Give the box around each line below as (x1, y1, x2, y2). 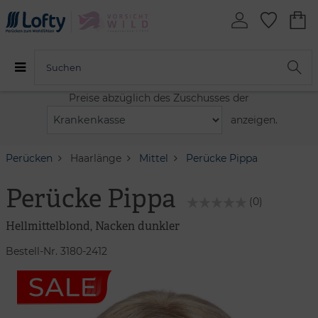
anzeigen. (230, 113, 278, 126)
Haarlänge (70, 151, 121, 165)
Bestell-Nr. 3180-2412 (6, 244, 107, 258)
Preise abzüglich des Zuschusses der (69, 92, 249, 104)
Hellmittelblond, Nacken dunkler (6, 218, 180, 234)
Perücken (6, 151, 53, 165)
